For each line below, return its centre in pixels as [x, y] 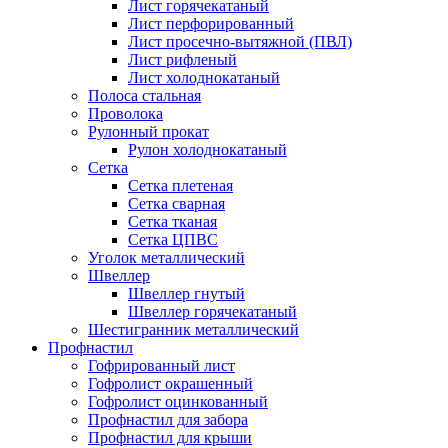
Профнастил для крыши [170, 437]
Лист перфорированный [211, 23]
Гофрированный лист [161, 365]
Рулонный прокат [148, 131]
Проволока [125, 113]
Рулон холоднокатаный [207, 149]
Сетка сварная [176, 203]
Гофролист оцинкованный [178, 401]
